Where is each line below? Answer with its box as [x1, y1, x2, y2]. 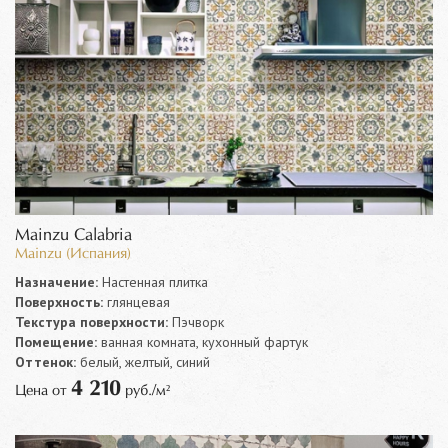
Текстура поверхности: [15, 312, 168, 331]
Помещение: [15, 332, 97, 351]
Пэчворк [168, 312, 224, 331]
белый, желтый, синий [76, 352, 210, 371]
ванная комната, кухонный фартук [97, 332, 308, 351]
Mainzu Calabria [15, 226, 132, 244]
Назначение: [15, 272, 98, 291]
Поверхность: [15, 292, 103, 311]
